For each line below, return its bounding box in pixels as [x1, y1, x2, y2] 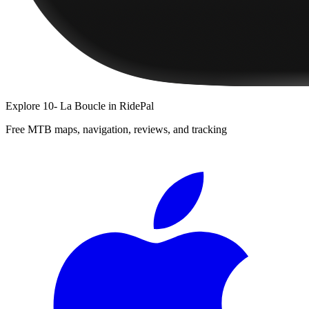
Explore [6, 99, 43, 112]
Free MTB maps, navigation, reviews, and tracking [6, 123, 227, 135]
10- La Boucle [43, 99, 106, 112]
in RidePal [106, 99, 154, 112]
